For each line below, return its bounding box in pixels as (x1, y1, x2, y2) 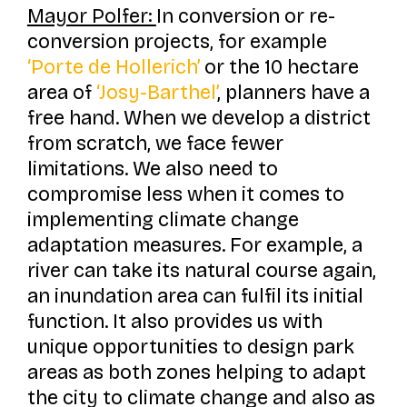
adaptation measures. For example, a (26, 233, 362, 257)
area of (26, 80, 96, 104)
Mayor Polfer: (26, 4, 156, 28)
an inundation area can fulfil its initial (26, 283, 363, 308)
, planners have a (216, 80, 370, 104)
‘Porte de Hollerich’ (26, 55, 200, 79)
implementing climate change (26, 207, 299, 232)
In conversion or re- (155, 4, 335, 28)
